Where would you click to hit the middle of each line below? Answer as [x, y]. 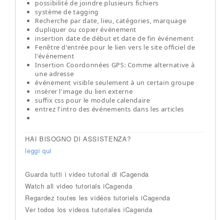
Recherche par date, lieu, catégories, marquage [111, 21]
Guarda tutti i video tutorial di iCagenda [87, 174]
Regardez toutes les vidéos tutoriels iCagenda [98, 198]
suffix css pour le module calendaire [93, 100]
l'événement [55, 56]
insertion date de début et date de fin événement [114, 38]
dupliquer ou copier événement [86, 29]
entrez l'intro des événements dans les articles [110, 109]
